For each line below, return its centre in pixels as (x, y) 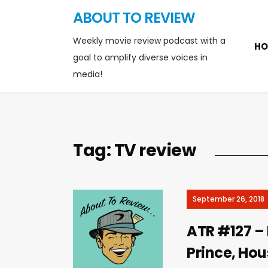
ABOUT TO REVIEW (134, 18)
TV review (155, 150)
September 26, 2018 (229, 199)
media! (88, 74)
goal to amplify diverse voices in (140, 57)
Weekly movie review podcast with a (149, 41)
